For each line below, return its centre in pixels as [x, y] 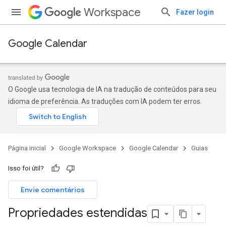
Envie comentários [53, 190]
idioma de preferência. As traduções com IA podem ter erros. [105, 101]
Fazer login [195, 12]
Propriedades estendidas [78, 213]
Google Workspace [88, 148]
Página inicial [27, 148]
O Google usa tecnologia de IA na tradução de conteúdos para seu [112, 89]
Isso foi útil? [26, 168]
